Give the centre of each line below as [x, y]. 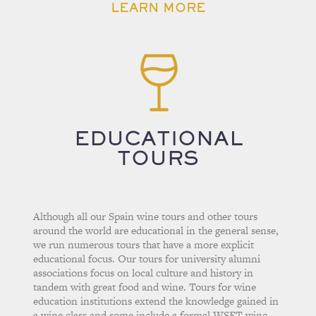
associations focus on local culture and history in [144, 273]
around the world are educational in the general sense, [156, 231]
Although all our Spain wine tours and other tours [146, 217]
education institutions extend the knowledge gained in [156, 301]
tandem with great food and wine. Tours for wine [145, 287]
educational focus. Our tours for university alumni [147, 259]
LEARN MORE [158, 7]
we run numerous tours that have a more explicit [144, 245]
